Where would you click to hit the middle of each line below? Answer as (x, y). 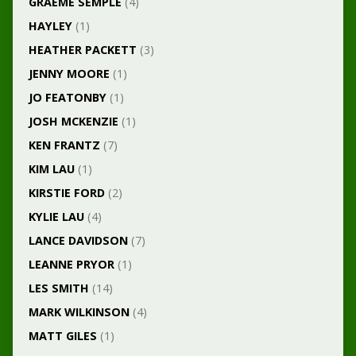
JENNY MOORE (69, 74)
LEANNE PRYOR (71, 265)
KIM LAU (51, 169)
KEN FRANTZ (64, 145)
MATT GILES (62, 336)
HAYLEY (50, 26)
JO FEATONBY (67, 98)
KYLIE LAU (56, 217)
